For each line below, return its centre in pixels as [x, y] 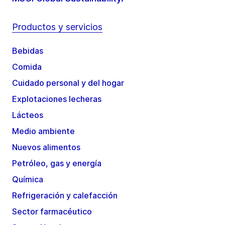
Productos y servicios [57, 27]
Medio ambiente [43, 131]
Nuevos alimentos [46, 147]
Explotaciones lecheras [57, 99]
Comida [27, 67]
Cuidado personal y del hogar [68, 83]
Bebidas [28, 51]
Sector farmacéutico [52, 212]
